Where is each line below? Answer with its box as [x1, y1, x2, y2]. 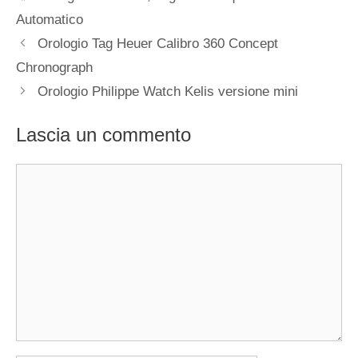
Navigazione [15, 33, 89, 49]
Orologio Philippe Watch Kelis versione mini [38, 83, 299, 99]
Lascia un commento [16, 124, 191, 146]
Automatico [16, 11, 83, 27]
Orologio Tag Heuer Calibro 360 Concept [38, 35, 279, 51]
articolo [15, 53, 59, 69]
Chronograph [16, 59, 93, 75]
